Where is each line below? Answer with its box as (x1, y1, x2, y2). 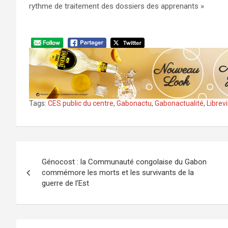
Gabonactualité (155, 99, 204, 108)
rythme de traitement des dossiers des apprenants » (29, 1, 204, 11)
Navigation (16, 140, 104, 163)
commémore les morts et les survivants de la (42, 168, 194, 178)
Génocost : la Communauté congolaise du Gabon (42, 157, 207, 167)
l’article (16, 182, 75, 205)
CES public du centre (48, 99, 113, 108)
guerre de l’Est (42, 179, 89, 188)
